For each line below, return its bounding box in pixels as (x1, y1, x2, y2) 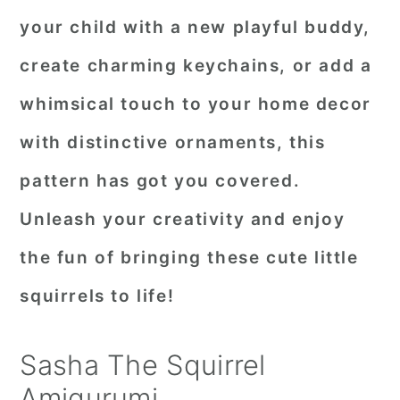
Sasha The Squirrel (20, 348, 266, 381)
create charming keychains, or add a (20, 55, 372, 76)
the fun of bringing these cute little (20, 247, 359, 268)
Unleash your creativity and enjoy (20, 209, 346, 229)
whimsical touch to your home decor (20, 94, 371, 114)
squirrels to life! (20, 286, 175, 306)
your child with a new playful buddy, (20, 17, 371, 37)
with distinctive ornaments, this (20, 132, 326, 153)
